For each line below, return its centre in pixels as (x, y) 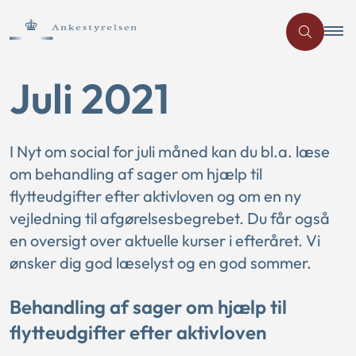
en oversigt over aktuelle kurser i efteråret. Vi (165, 240)
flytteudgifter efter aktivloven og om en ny (155, 196)
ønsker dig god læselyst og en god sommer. (161, 263)
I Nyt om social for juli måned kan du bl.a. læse (170, 151)
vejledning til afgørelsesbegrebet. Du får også (170, 218)
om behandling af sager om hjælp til (136, 174)
